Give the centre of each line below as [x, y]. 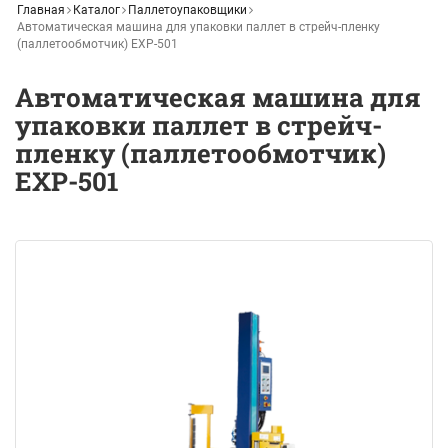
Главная [41, 9]
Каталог [96, 9]
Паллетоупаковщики [187, 9]
